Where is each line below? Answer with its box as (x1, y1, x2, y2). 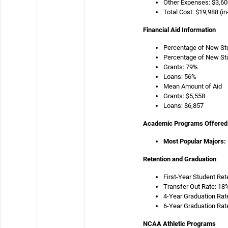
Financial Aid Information (143, 26, 216, 34)
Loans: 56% (163, 73, 196, 80)
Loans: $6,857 (163, 102, 204, 109)
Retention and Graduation (143, 155, 216, 163)
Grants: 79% (163, 63, 198, 71)
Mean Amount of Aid (163, 82, 222, 90)
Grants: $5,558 (163, 92, 205, 100)
